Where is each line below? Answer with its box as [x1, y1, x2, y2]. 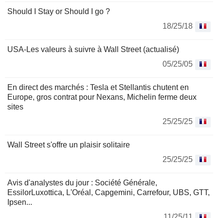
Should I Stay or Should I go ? [7, 7, 110, 16]
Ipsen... [7, 198, 32, 207]
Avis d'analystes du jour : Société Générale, [7, 179, 157, 187]
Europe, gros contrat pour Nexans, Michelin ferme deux [7, 93, 197, 102]
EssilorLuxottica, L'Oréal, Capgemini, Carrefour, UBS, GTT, [7, 188, 210, 197]
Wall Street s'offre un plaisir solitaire [7, 141, 130, 149]
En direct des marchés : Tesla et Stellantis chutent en [7, 83, 189, 92]
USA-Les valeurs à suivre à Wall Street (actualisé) [7, 45, 179, 54]
